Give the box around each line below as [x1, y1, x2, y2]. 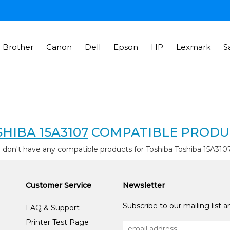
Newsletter [122, 181, 165, 190]
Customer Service [26, 181, 92, 190]
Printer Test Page [26, 218, 89, 227]
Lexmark [176, 42, 210, 52]
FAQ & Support [26, 203, 80, 213]
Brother [2, 42, 33, 52]
